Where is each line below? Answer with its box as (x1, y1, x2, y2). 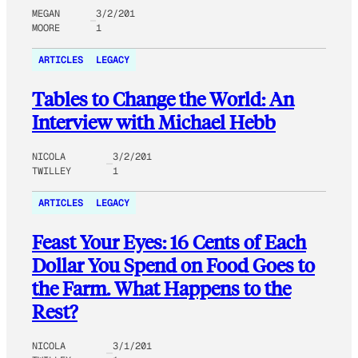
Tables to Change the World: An (32, 86, 294, 112)
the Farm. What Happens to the (32, 276, 291, 301)
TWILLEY (32, 165, 71, 178)
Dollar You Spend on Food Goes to (32, 253, 315, 278)
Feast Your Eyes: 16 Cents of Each (32, 229, 306, 255)
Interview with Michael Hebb (32, 109, 276, 135)
